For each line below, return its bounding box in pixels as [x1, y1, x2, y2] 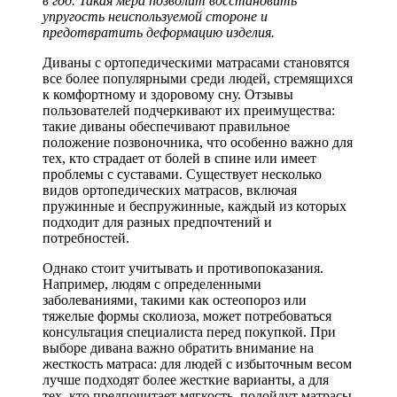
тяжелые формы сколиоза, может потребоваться [43, 308, 331, 324]
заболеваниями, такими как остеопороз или [43, 292, 307, 308]
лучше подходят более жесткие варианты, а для [43, 372, 329, 388]
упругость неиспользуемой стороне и [43, 9, 268, 25]
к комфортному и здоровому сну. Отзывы [43, 87, 293, 103]
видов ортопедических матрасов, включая [43, 183, 297, 198]
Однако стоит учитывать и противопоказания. [43, 261, 323, 276]
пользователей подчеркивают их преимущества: [43, 103, 335, 119]
